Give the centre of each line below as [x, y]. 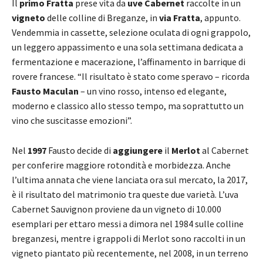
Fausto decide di [80, 150]
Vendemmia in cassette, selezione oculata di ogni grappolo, [131, 32]
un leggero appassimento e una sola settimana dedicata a [127, 47]
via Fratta [180, 17]
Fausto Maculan [45, 91]
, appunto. [220, 17]
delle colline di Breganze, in [102, 17]
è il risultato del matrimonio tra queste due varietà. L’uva [125, 194]
